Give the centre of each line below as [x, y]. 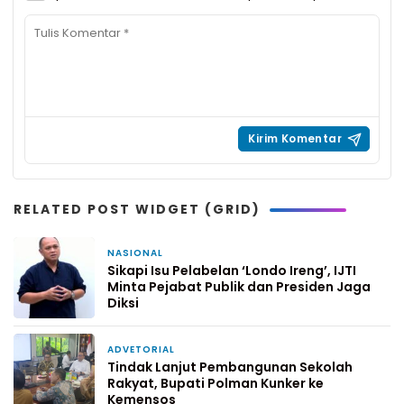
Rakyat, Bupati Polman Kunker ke [216, 383]
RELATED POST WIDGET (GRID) [137, 209]
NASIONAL [135, 253]
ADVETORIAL [141, 349]
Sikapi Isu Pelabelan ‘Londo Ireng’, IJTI [232, 271]
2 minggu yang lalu [224, 254]
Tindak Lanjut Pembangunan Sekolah [230, 367]
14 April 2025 [218, 350]
